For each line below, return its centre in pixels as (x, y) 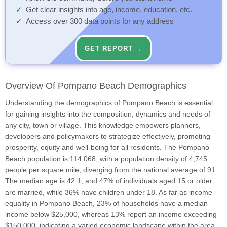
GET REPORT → (113, 49)
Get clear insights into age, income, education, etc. (109, 10)
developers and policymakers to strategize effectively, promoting (108, 137)
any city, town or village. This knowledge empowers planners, (103, 125)
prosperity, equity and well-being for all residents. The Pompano (107, 148)
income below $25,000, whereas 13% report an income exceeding (111, 215)
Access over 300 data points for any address (100, 22)
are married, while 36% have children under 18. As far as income (109, 192)
